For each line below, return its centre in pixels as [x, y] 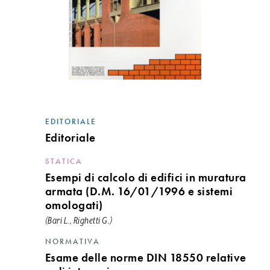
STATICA [64, 161]
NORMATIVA [72, 241]
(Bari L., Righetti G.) [79, 221]
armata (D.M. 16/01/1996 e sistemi [139, 191]
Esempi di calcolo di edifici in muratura [146, 177]
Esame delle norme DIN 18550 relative [146, 258]
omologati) [74, 205]
